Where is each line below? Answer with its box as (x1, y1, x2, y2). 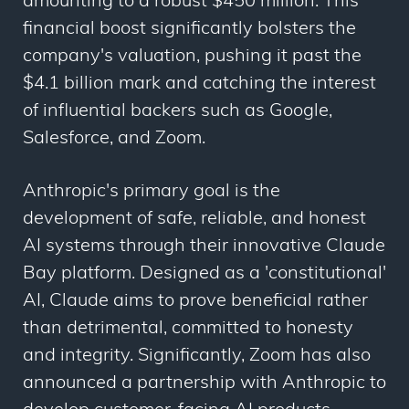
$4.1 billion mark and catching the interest (23, 75, 376, 94)
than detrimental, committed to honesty (23, 320, 353, 339)
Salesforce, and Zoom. (23, 130, 205, 149)
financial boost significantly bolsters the (23, 20, 356, 39)
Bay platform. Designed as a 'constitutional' (23, 265, 386, 284)
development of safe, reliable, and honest (23, 210, 366, 229)
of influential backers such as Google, (23, 102, 332, 121)
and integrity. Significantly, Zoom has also (23, 347, 371, 366)
